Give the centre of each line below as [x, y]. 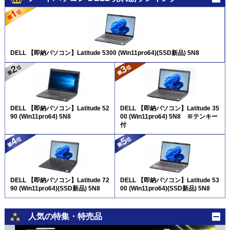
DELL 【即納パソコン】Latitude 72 [60, 180]
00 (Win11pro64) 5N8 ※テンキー [169, 116]
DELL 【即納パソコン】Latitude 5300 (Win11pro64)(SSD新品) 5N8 [104, 53]
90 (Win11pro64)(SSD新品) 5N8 [55, 188]
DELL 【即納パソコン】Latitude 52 [60, 108]
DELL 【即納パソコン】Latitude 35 [170, 108]
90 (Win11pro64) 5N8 [40, 116]
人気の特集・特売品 [65, 216]
